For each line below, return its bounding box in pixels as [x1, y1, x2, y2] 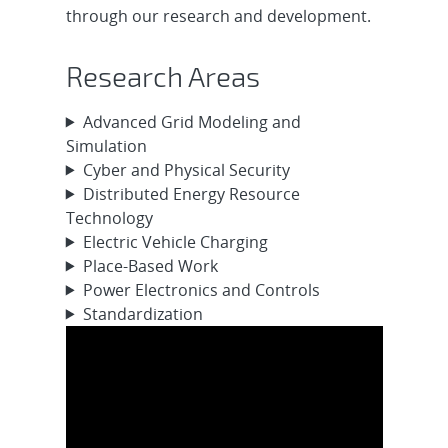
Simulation [65, 134, 147, 157]
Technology [65, 206, 153, 229]
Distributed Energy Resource [82, 182, 300, 205]
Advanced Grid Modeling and [82, 110, 301, 133]
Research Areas [65, 58, 260, 93]
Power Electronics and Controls [82, 278, 320, 301]
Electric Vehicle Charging [82, 230, 268, 253]
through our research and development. [65, 4, 371, 27]
